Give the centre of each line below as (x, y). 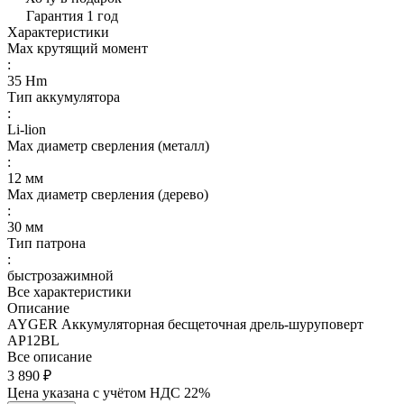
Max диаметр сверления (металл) (108, 145)
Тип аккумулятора (64, 96)
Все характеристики (69, 291)
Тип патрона (46, 243)
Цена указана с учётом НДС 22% (109, 392)
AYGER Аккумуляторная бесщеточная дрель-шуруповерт (185, 324)
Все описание (50, 356)
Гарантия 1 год (72, 15)
